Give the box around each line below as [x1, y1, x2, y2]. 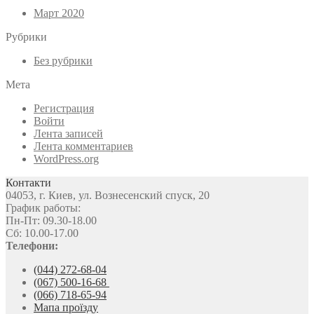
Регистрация [34, 102, 94, 114]
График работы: [6, 201, 81, 214]
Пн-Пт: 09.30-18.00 [6, 214, 97, 226]
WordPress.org [34, 152, 99, 165]
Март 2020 [34, 6, 84, 19]
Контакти [6, 176, 51, 189]
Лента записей [34, 127, 103, 139]
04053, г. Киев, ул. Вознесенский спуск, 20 [6, 189, 210, 201]
